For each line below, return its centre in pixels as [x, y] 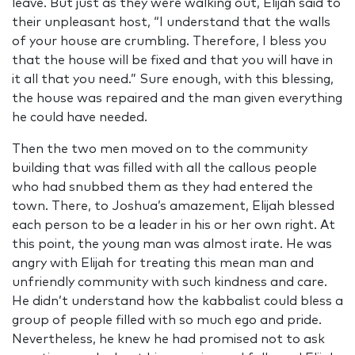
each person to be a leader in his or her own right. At [174, 225]
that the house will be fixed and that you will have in [172, 61]
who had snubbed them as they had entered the [162, 187]
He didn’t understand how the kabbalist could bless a [177, 302]
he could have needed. [80, 118]
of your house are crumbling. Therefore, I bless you [169, 42]
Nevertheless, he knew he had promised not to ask [168, 340]
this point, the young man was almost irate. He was [172, 244]
